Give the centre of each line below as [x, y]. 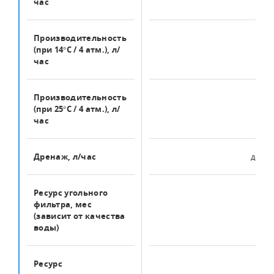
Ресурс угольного [71, 193]
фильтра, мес [63, 204]
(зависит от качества [80, 216]
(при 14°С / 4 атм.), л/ [77, 50]
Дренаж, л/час [65, 157]
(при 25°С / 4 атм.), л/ [77, 109]
